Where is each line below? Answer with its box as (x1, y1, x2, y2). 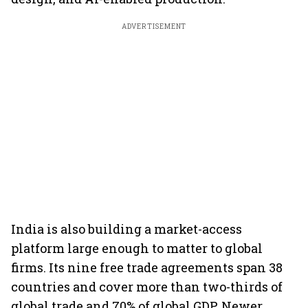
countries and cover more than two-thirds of (11, 278, 283, 295)
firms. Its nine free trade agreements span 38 (11, 259, 283, 276)
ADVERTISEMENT (121, 22, 187, 31)
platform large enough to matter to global (11, 240, 263, 256)
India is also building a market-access (11, 221, 242, 237)
